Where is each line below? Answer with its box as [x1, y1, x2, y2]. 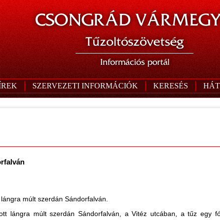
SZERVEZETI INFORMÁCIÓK [32, 82, 138, 90]
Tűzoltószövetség [85, 34, 184, 49]
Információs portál [100, 57, 169, 67]
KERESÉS [153, 82, 188, 90]
